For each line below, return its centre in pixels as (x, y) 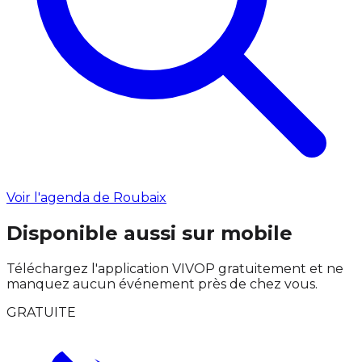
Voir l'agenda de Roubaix (86, 198)
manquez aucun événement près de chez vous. (162, 284)
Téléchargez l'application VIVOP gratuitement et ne (175, 268)
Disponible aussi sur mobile (149, 233)
